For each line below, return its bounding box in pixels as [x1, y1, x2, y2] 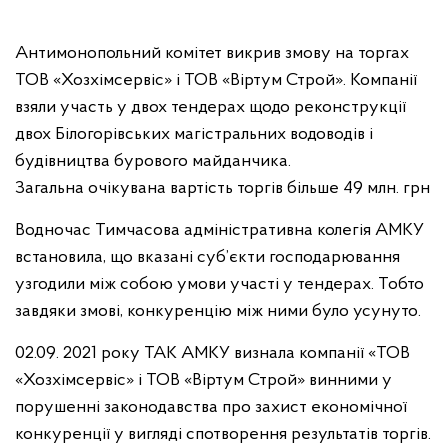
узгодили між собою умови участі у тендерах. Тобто [15, 275, 424, 294]
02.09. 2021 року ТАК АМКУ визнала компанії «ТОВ [15, 344, 410, 363]
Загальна [15, 179, 84, 198]
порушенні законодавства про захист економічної [15, 398, 407, 417]
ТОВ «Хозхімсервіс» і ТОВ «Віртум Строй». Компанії [15, 71, 417, 90]
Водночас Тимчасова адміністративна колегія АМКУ [15, 221, 424, 240]
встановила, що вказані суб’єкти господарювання [15, 248, 400, 267]
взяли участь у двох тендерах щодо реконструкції [15, 98, 406, 117]
